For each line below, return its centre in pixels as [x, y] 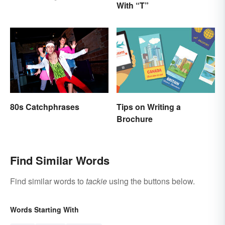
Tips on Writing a [149, 107]
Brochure [135, 119]
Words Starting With [44, 210]
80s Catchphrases [45, 107]
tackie [96, 181]
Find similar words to [48, 181]
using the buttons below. [151, 181]
